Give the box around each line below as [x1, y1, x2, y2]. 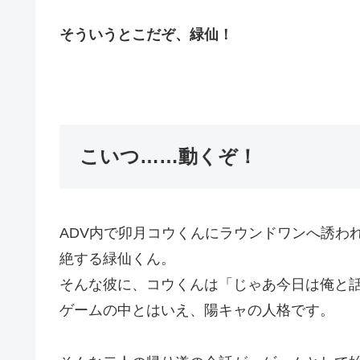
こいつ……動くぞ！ [80, 145, 257, 168]
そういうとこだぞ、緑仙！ [59, 26, 233, 43]
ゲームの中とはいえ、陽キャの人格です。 [59, 302, 334, 319]
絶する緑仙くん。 [59, 251, 175, 268]
